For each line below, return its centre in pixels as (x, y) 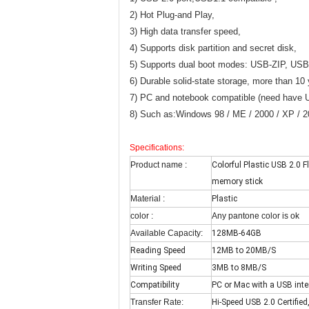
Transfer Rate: (157, 302)
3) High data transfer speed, (185, 31)
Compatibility (155, 285)
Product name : (159, 165)
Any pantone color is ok (256, 216)
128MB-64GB (237, 233)
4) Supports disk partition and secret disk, (213, 48)
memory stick (237, 181)
